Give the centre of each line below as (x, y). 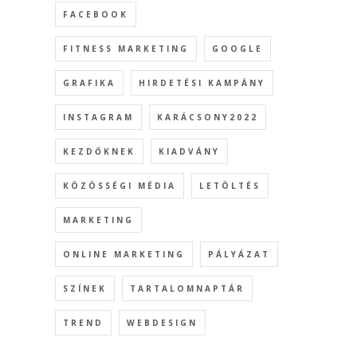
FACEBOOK (95, 15)
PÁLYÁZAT (239, 255)
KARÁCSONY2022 (207, 118)
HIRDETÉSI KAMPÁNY (202, 83)
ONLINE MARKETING (124, 255)
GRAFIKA (89, 83)
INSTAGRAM (98, 118)
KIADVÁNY (189, 152)
